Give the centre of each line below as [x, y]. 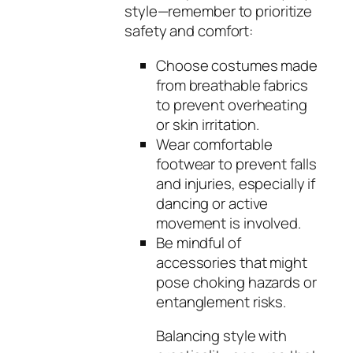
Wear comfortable [214, 144]
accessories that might [232, 262]
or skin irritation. [208, 124]
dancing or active [212, 203]
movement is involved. [229, 223]
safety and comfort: [189, 31]
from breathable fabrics [232, 85]
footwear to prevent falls [236, 163]
